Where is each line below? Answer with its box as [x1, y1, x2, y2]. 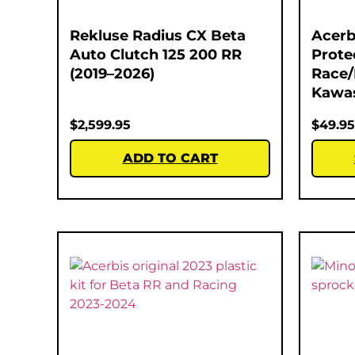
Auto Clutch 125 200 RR [70, 45, 242, 63]
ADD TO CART [122, 150, 218, 166]
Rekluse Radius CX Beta [70, 26, 246, 44]
